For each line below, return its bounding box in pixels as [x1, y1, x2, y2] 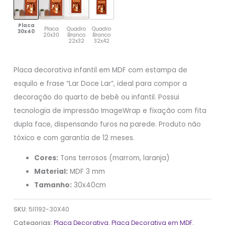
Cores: [34, 153, 59, 163]
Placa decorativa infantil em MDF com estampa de [14, 65, 188, 75]
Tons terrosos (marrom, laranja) [58, 153, 170, 163]
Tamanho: [34, 180, 72, 190]
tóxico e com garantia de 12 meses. [14, 133, 135, 143]
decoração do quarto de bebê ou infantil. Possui [14, 92, 180, 102]
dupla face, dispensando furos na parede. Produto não [14, 119, 201, 129]
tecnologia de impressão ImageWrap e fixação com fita [14, 105, 207, 116]
